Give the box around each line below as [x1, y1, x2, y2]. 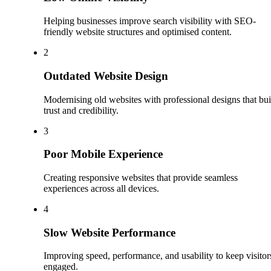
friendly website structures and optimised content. [44, 27, 232, 38]
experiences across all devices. [44, 183, 159, 194]
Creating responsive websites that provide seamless [44, 172, 238, 183]
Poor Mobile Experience [44, 148, 163, 161]
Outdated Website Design [44, 69, 168, 82]
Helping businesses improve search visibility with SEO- [44, 16, 256, 27]
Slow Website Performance [44, 226, 175, 239]
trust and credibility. [44, 105, 119, 116]
